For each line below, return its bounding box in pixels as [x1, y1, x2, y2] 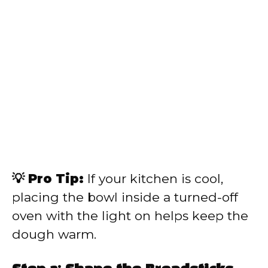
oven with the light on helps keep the [12, 208, 248, 223]
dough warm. [12, 226, 96, 242]
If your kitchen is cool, [84, 170, 223, 186]
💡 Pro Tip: [12, 170, 84, 186]
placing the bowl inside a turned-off [12, 189, 238, 205]
